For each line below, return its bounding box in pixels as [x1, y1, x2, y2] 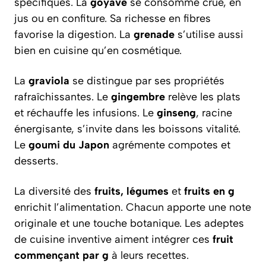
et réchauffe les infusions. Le [14, 106, 157, 119]
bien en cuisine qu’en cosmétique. [14, 44, 182, 57]
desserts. [14, 154, 58, 167]
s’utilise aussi [175, 28, 243, 41]
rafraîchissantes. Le [14, 90, 111, 103]
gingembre [111, 90, 165, 103]
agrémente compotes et [109, 138, 230, 151]
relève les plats [165, 90, 240, 103]
